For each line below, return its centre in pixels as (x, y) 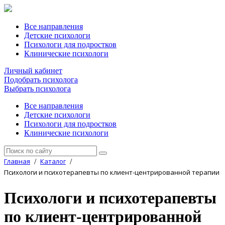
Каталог (53, 161)
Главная (17, 161)
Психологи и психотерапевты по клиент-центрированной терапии (112, 172)
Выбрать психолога (37, 89)
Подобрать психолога (41, 80)
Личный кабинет (33, 71)
